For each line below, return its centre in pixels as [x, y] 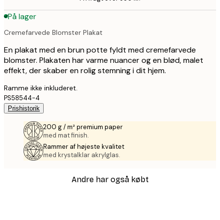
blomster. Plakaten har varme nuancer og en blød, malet [104, 60]
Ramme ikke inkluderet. [41, 88]
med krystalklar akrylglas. [82, 155]
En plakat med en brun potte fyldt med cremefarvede [100, 50]
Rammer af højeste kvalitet [84, 146]
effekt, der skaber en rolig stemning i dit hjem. [85, 70]
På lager [22, 16]
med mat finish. [66, 135]
